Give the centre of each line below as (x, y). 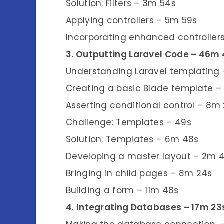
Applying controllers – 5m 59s (132, 20)
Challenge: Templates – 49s (129, 122)
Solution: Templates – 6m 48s (132, 139)
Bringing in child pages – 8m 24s (139, 173)
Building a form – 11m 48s (122, 190)
